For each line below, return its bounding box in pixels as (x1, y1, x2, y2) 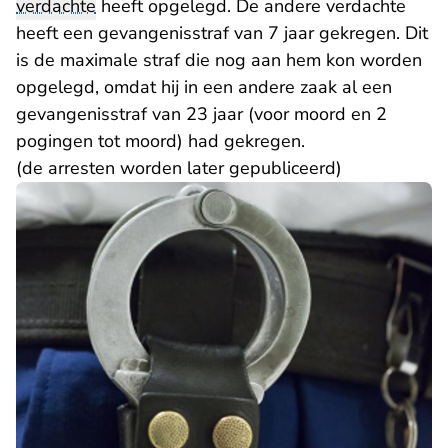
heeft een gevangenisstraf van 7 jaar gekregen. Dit (16, 21, 428, 45)
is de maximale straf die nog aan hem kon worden (16, 48, 422, 72)
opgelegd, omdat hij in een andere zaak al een (16, 75, 392, 99)
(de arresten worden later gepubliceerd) (16, 156, 342, 180)
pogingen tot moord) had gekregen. (16, 129, 310, 153)
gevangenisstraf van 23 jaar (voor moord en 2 (16, 102, 387, 126)
